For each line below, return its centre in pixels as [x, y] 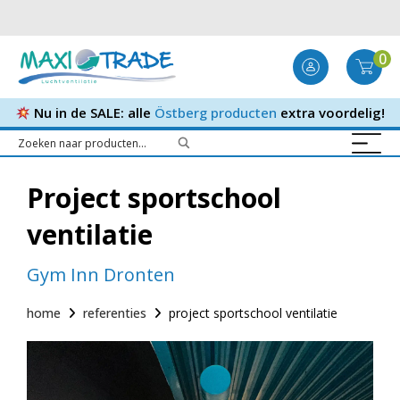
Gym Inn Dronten [101, 275]
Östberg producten [216, 112]
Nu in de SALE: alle [93, 112]
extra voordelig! [331, 112]
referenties [115, 313]
